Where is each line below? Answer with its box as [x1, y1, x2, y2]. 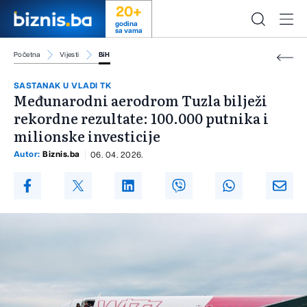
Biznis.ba [42, 150, 80, 159]
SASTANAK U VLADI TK [14, 82, 112, 90]
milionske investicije [14, 125, 160, 147]
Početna [14, 51, 40, 58]
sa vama [114, 27, 143, 34]
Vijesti [59, 51, 79, 58]
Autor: [14, 150, 43, 159]
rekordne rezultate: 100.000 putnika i [14, 108, 269, 129]
